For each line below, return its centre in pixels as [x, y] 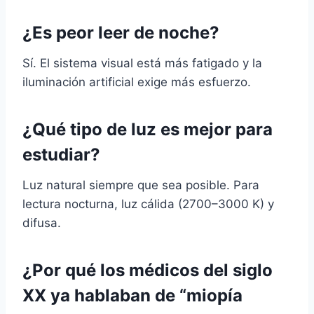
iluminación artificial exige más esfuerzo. [137, 82]
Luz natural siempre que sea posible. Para [141, 185]
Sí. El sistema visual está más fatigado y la [142, 63]
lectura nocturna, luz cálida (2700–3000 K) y [148, 204]
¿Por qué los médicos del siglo [148, 270]
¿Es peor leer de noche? [121, 32]
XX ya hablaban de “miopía [132, 295]
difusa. [42, 223]
